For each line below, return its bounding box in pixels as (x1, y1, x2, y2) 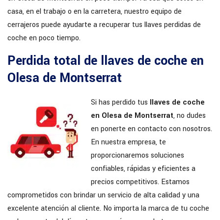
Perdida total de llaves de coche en (7, 52, 204, 70)
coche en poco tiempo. (7, 32, 81, 43)
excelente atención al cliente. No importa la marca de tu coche (7, 203, 209, 214)
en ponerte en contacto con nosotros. (91, 123, 212, 134)
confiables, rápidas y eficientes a (91, 163, 195, 174)
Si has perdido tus (91, 97, 150, 108)
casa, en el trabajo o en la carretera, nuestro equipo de (7, 6, 182, 17)
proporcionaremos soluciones (91, 150, 184, 161)
